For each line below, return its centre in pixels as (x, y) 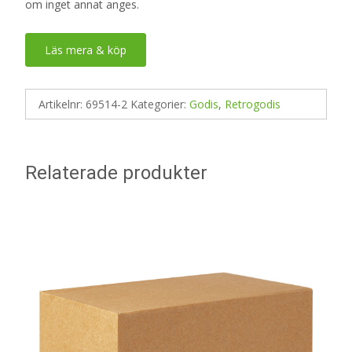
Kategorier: (160, 104)
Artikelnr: (62, 104)
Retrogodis (253, 104)
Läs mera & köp (86, 49)
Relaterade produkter (116, 172)
